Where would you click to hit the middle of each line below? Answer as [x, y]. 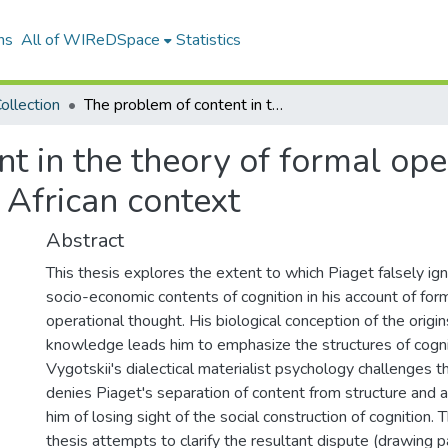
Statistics [208, 40]
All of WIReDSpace [90, 40]
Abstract [85, 240]
